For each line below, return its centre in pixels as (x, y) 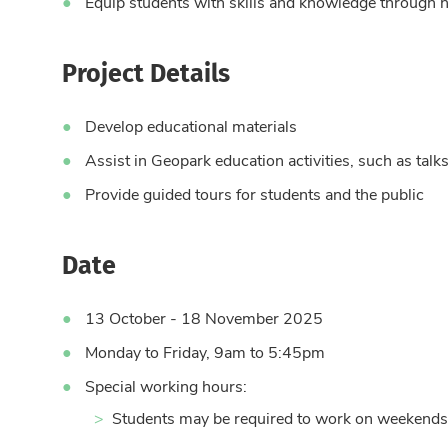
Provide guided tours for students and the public (254, 194)
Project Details (146, 72)
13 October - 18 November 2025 (204, 318)
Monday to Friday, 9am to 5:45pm (205, 352)
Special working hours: (166, 386)
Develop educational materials (191, 126)
